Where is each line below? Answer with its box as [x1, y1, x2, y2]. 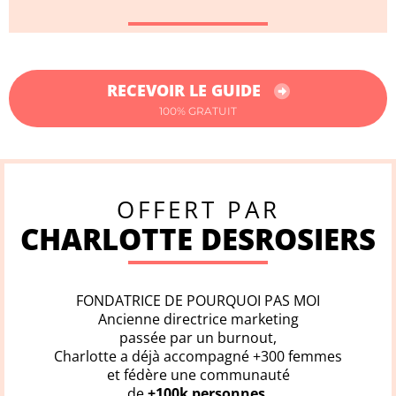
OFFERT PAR [116, 194, 280, 226]
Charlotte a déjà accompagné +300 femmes [54, 346, 342, 367]
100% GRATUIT [159, 104, 237, 118]
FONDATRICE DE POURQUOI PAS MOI [76, 291, 320, 311]
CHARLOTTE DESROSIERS [20, 219, 376, 260]
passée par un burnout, [119, 328, 277, 348]
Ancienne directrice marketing [97, 309, 299, 330]
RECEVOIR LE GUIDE [106, 80, 261, 102]
